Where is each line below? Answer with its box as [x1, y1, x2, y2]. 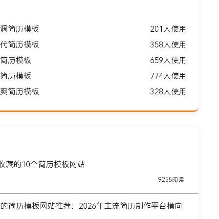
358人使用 [150, 40, 187, 49]
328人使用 [150, 87, 187, 96]
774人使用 [150, 71, 187, 81]
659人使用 [150, 55, 187, 65]
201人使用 [150, 24, 187, 34]
